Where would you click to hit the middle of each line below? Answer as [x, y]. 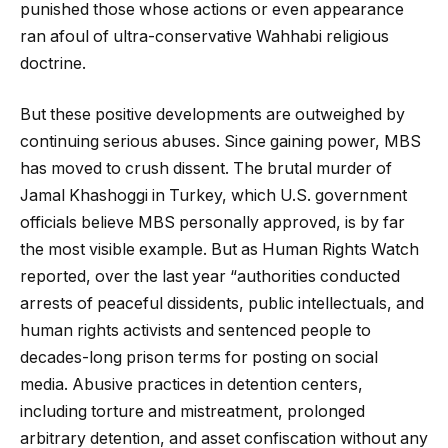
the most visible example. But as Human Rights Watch [219, 250]
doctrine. [53, 63]
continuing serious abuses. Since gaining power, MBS [220, 142]
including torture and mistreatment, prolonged [192, 412]
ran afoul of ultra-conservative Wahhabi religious [204, 36]
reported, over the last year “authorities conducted [210, 277]
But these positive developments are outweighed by [212, 115]
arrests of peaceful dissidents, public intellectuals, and [222, 304]
